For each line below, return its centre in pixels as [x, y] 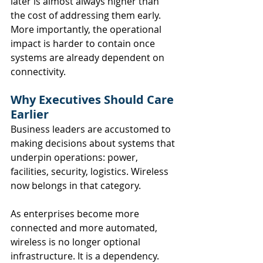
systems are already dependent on [89, 57]
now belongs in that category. [76, 185]
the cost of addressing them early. [87, 15]
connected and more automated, [85, 227]
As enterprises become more [76, 213]
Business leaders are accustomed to [92, 129]
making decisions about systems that [94, 143]
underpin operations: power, [75, 157]
